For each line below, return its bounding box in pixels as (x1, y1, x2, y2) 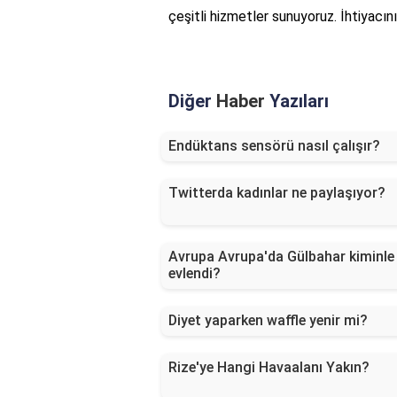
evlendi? (168, 265, 221, 283)
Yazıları (265, 90, 329, 113)
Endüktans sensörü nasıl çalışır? (168, 137, 380, 155)
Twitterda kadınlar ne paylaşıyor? (168, 184, 385, 202)
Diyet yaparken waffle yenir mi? (168, 312, 368, 330)
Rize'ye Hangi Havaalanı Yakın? (168, 359, 370, 377)
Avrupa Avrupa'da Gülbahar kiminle (168, 248, 394, 266)
